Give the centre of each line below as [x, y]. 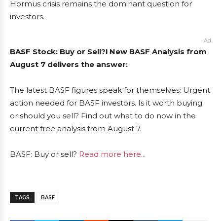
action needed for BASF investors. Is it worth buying [106, 103]
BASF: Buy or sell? [44, 154]
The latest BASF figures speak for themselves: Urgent [110, 90]
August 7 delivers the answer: [69, 65]
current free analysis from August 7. [76, 129]
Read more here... [112, 154]
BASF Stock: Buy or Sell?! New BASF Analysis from [108, 52]
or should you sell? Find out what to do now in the [103, 116]
